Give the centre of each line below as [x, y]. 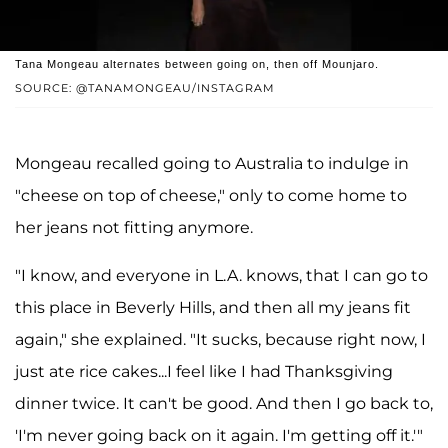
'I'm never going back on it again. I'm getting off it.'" [219, 435]
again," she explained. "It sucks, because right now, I [220, 339]
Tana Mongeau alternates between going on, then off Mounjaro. [197, 63]
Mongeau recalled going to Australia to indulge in [212, 163]
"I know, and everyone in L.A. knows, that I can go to [221, 275]
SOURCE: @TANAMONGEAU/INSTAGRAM [145, 87]
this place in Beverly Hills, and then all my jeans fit [213, 307]
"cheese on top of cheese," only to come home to [211, 195]
